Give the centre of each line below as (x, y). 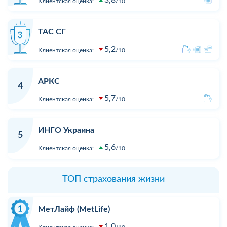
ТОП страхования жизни (113, 180)
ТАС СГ (52, 32)
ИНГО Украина (66, 130)
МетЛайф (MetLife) (74, 210)
